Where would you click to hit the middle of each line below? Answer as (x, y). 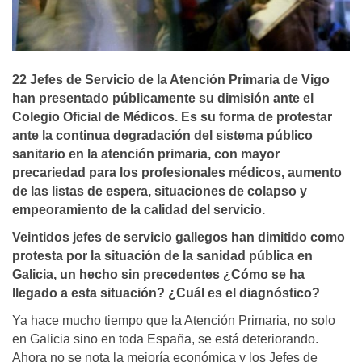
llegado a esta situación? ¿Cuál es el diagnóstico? (166, 293)
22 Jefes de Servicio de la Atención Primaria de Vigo (171, 80)
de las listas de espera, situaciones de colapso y (160, 192)
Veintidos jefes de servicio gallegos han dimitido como (179, 238)
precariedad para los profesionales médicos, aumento (177, 173)
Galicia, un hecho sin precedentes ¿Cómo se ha (158, 275)
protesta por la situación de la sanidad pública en (162, 256)
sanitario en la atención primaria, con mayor (146, 154)
